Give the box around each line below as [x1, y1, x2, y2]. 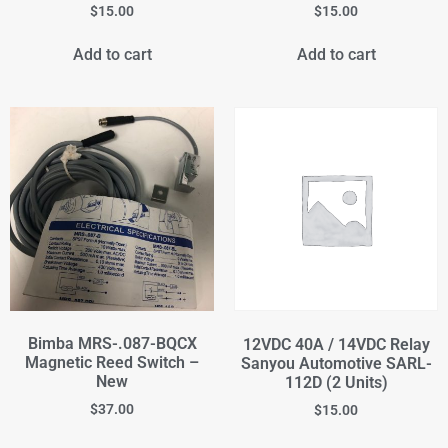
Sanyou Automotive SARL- [240, 354, 432, 374]
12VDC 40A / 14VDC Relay [242, 335, 430, 355]
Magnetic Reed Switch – [25, 353, 199, 373]
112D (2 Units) [284, 373, 388, 393]
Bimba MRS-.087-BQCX [27, 334, 197, 354]
